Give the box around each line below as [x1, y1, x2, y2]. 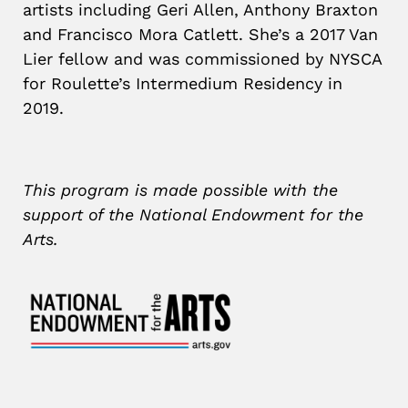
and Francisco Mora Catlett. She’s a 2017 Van [23, 25, 378, 44]
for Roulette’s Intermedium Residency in [23, 74, 342, 93]
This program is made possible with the [23, 180, 338, 199]
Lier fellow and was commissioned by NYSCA [23, 49, 382, 68]
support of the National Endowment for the [23, 205, 363, 224]
